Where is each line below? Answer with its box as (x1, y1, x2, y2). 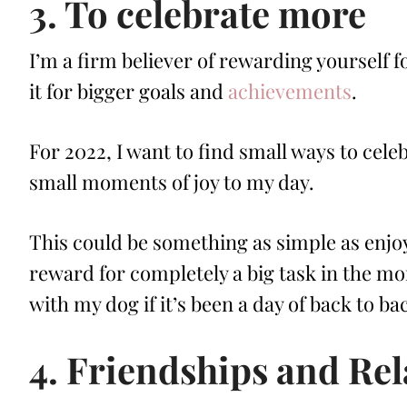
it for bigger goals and (29, 77, 228, 105)
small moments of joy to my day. (29, 168, 314, 196)
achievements (228, 77, 352, 105)
